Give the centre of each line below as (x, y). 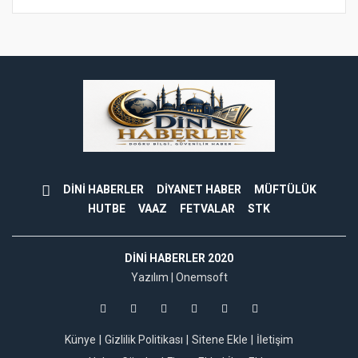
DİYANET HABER (199, 190)
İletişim (275, 340)
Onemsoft (201, 278)
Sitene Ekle (220, 340)
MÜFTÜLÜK (285, 190)
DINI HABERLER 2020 (179, 259)
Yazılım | (153, 278)
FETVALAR (207, 209)
